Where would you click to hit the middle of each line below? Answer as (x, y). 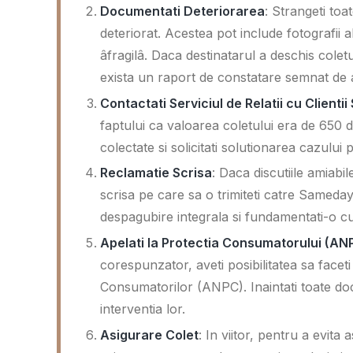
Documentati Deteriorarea (182, 11)
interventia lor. (143, 309)
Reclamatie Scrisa (156, 173)
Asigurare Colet (149, 334)
